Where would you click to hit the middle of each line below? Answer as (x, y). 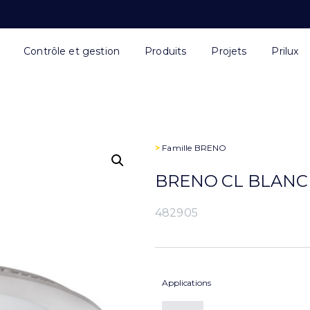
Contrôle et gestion (72, 51)
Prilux (285, 51)
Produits (166, 51)
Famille (177, 148)
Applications (186, 283)
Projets (229, 51)
